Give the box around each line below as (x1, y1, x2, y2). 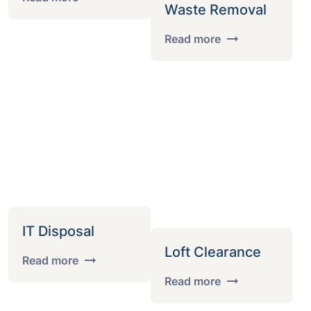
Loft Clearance (164, 244, 261, 260)
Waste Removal (164, 1, 267, 18)
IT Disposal (22, 223, 94, 239)
